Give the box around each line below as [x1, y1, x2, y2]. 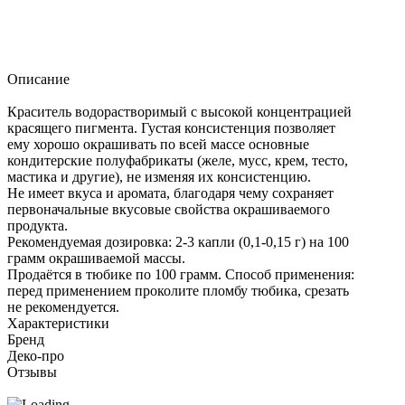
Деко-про [7, 347, 64, 363]
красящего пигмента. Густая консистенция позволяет [7, 119, 335, 136]
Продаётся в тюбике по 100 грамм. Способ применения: [7, 266, 354, 282]
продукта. [7, 217, 68, 233]
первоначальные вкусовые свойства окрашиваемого [7, 201, 330, 217]
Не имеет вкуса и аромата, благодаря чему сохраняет [7, 184, 334, 201]
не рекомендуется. [7, 298, 119, 315]
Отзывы [7, 363, 57, 380]
